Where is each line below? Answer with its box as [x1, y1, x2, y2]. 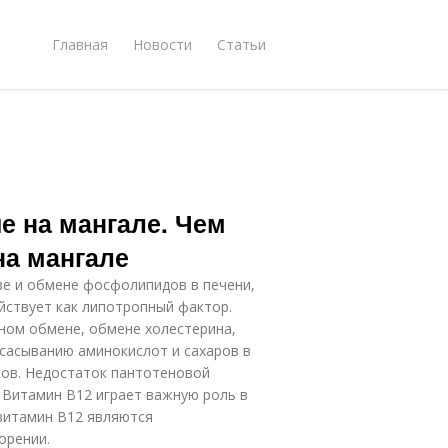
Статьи [217, 34, 266, 54]
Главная [52, 34, 108, 54]
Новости [133, 34, 192, 54]
